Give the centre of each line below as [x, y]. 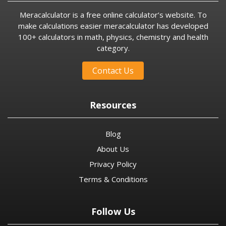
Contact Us [113, 70]
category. [113, 48]
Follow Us [113, 211]
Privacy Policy [113, 164]
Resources [113, 105]
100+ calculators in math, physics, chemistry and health [113, 37]
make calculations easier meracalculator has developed [113, 25]
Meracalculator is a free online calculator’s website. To [113, 14]
